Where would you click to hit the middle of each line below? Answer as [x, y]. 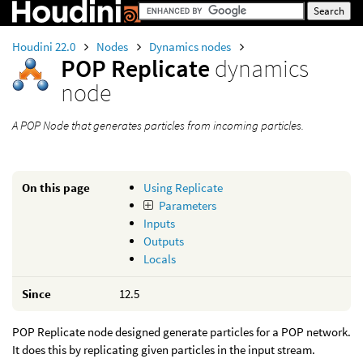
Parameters [187, 205]
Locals [160, 259]
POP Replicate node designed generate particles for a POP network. [181, 332]
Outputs [164, 241]
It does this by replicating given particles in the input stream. [164, 350]
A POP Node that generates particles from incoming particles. [158, 125]
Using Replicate [183, 188]
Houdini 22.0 [45, 47]
